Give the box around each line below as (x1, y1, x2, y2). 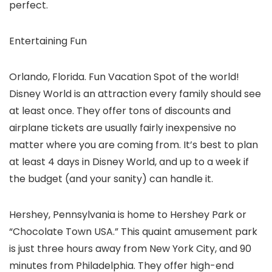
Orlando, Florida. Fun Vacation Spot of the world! (9, 70, 239, 84)
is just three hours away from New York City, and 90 (9, 242, 251, 256)
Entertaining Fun (9, 34, 87, 49)
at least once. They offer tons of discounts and (9, 104, 231, 118)
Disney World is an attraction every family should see (9, 87, 261, 101)
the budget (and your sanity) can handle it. (9, 172, 213, 186)
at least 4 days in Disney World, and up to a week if (9, 155, 249, 169)
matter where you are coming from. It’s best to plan (9, 138, 258, 152)
